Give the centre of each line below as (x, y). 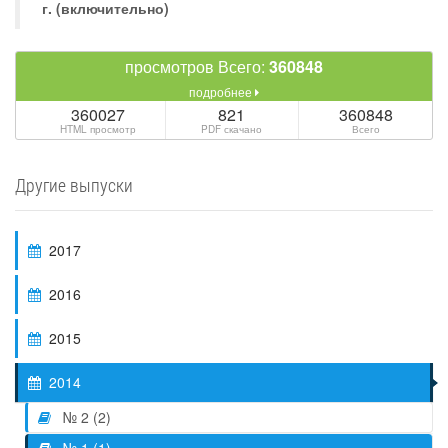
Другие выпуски (74, 185)
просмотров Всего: (197, 66)
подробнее (222, 91)
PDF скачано (232, 129)
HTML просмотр (97, 129)
